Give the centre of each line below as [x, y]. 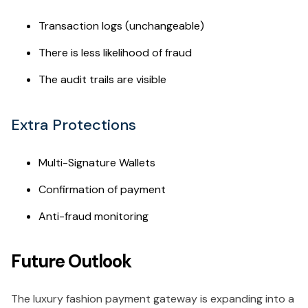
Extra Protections [74, 124]
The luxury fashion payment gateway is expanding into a [153, 298]
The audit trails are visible [102, 79]
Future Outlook [71, 261]
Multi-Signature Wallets [97, 162]
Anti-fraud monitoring [93, 216]
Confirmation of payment [102, 189]
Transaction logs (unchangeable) [121, 25]
